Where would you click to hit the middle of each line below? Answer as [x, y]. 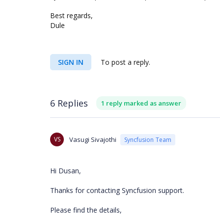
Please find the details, [86, 210]
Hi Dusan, [66, 171]
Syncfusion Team [148, 139]
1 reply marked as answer [141, 103]
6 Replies [69, 103]
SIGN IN [71, 62]
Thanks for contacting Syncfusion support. [117, 190]
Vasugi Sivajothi [93, 139]
